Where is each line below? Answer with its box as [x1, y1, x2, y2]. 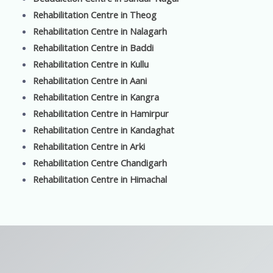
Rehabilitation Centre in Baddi [32, 41, 154, 54]
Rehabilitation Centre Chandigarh [32, 156, 167, 169]
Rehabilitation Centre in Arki [32, 140, 145, 152]
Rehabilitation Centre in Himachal [32, 172, 167, 185]
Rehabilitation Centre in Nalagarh [32, 24, 167, 37]
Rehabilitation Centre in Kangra [32, 90, 159, 103]
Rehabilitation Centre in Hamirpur [32, 107, 169, 119]
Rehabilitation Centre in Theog [32, 8, 157, 21]
